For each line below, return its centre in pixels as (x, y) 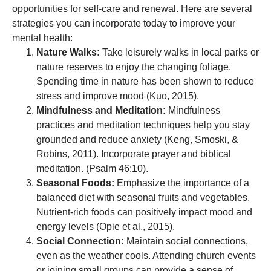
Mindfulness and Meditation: (101, 110)
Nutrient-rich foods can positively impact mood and (144, 212)
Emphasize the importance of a (182, 183)
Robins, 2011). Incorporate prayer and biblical (134, 154)
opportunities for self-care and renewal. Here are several (132, 9)
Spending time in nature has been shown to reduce (145, 81)
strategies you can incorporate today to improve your (124, 23)
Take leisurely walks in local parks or (179, 52)
